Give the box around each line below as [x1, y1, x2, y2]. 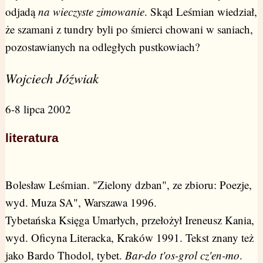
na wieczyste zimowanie [38, 4, 144, 19]
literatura [5, 130, 59, 145]
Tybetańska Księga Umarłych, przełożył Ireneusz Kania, [5, 212, 254, 227]
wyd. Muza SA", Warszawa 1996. [5, 194, 157, 210]
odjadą [5, 4, 38, 19]
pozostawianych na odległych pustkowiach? [5, 39, 200, 55]
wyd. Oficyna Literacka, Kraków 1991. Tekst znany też [5, 230, 254, 245]
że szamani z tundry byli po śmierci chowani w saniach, [5, 22, 253, 37]
